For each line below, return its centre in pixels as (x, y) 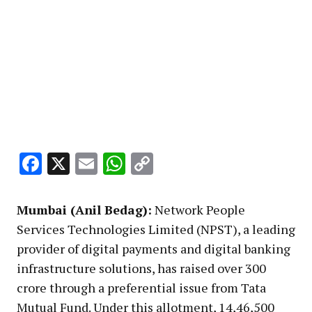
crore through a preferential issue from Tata (141, 288)
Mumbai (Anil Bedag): (84, 210)
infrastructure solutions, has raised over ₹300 (141, 268)
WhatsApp (178, 164)
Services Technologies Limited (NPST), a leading (156, 229)
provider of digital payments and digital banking (154, 249)
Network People (198, 210)
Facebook (88, 164)
